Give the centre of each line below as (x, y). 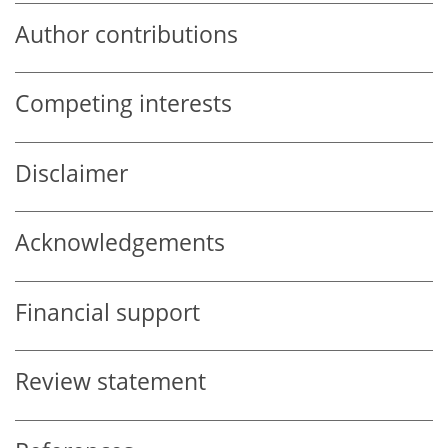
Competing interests (123, 104)
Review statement (110, 382)
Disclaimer (71, 173)
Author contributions (126, 34)
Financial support (107, 312)
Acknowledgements (120, 243)
